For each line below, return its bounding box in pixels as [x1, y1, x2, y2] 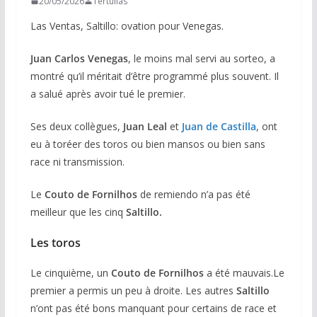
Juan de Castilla [178, 119, 256, 133]
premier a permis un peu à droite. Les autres [30, 283, 236, 297]
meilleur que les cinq [30, 204, 126, 219]
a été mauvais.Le [203, 265, 284, 279]
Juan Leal [122, 119, 167, 133]
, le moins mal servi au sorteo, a [127, 51, 275, 65]
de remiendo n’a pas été [137, 187, 250, 201]
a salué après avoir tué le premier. [30, 86, 185, 100]
